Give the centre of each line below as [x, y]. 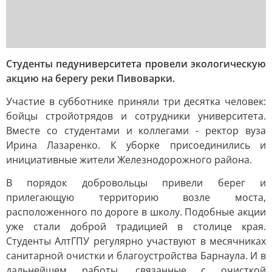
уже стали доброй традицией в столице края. [136, 226]
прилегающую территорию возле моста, [136, 197]
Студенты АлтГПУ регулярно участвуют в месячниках [136, 241]
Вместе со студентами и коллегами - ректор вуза [136, 131]
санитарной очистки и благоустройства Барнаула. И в [136, 256]
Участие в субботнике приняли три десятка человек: [136, 101]
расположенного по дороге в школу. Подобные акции [136, 212]
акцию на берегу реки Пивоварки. [90, 78]
